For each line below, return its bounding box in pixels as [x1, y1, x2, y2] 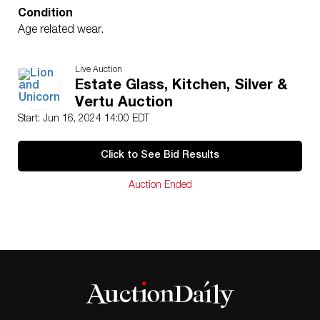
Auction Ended [128, 181, 192, 191]
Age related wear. [18, 25, 104, 36]
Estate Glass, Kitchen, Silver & [75, 79, 287, 94]
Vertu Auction [75, 96, 173, 111]
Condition [18, 9, 73, 20]
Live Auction [75, 66, 122, 74]
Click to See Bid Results [101, 151, 219, 161]
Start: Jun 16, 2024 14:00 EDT [18, 114, 149, 124]
